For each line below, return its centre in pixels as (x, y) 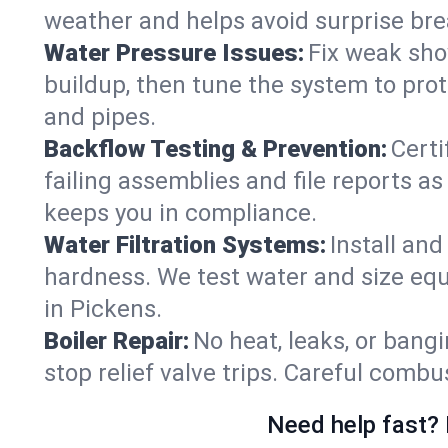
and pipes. (100, 117)
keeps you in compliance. (180, 213)
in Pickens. (103, 309)
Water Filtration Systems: (185, 245)
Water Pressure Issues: (174, 53)
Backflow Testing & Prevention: (215, 149)
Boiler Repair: (116, 341)
